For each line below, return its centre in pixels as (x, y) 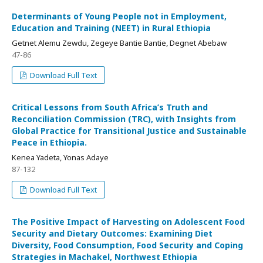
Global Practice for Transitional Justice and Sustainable (129, 131)
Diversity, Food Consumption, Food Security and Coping (127, 245)
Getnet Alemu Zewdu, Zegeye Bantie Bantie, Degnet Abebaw (119, 43)
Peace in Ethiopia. (49, 142)
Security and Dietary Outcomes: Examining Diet (112, 233)
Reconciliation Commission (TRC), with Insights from (124, 119)
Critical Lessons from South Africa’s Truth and (110, 107)
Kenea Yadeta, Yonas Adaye (60, 157)
